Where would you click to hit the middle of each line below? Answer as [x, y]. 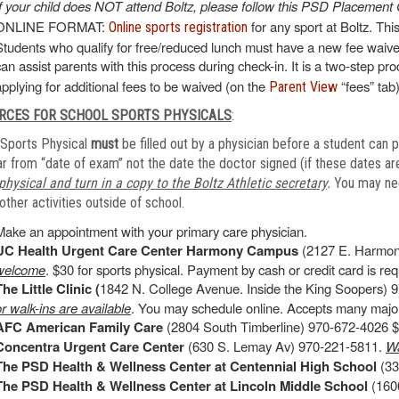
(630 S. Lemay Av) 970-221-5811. [287, 346]
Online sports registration [178, 27]
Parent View [303, 87]
